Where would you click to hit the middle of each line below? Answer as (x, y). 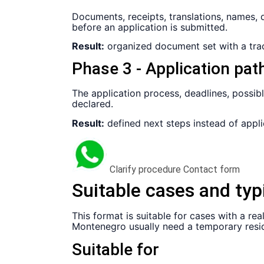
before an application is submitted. (150, 27)
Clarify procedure (145, 170)
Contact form (212, 170)
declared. (93, 104)
